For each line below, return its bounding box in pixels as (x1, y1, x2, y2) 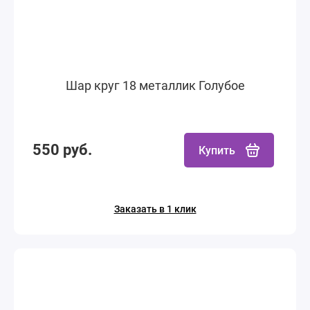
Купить (199, 143, 235, 157)
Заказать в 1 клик (113, 203, 197, 215)
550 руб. (33, 141, 92, 158)
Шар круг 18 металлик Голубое (65, 78, 245, 93)
